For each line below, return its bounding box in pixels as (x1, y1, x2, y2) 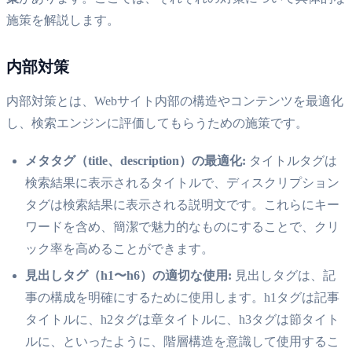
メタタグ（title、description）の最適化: (25, 153, 246, 167)
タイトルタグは (246, 153, 337, 167)
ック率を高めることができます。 (25, 241, 214, 255)
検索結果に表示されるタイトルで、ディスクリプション (25, 175, 339, 189)
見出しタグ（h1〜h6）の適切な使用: (25, 268, 232, 282)
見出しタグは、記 (232, 268, 335, 282)
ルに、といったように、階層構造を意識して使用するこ (25, 334, 339, 348)
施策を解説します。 (6, 13, 119, 27)
